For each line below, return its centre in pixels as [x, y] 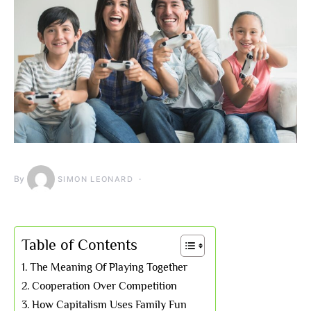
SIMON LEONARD [95, 179]
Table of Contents [79, 245]
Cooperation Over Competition [105, 286]
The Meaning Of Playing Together [109, 267]
